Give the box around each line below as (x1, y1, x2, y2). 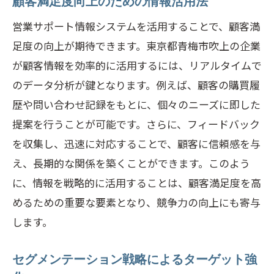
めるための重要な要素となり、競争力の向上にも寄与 (12, 194, 261, 210)
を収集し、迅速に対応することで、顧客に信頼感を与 (12, 136, 261, 151)
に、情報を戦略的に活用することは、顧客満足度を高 (12, 175, 261, 190)
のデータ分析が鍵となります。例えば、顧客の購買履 (12, 77, 260, 92)
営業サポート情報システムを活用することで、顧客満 (12, 18, 260, 34)
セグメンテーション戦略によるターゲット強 (12, 253, 257, 266)
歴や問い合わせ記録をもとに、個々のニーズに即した (12, 97, 261, 112)
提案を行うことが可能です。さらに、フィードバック (12, 116, 260, 131)
